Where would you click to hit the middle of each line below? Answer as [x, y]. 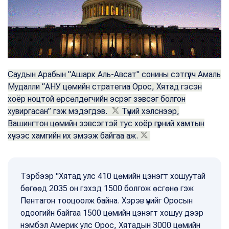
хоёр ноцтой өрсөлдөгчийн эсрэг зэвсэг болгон [97, 99]
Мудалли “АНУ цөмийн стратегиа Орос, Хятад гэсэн [105, 86]
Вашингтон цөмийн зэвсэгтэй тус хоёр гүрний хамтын [106, 123]
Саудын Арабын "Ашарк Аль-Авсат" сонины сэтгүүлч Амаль [114, 74]
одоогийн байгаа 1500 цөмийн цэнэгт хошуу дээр [112, 213]
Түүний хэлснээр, [151, 111]
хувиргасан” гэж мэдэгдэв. [59, 111]
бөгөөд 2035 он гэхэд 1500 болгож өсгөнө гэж [107, 188]
